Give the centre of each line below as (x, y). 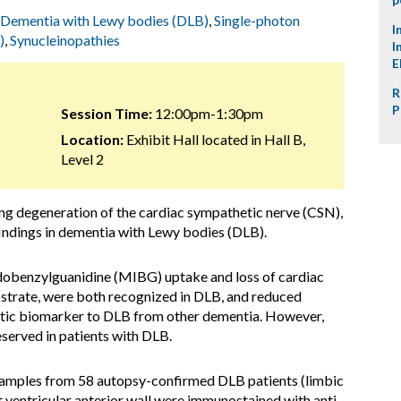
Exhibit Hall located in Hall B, (214, 139)
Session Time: (106, 113)
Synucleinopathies (65, 40)
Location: (92, 139)
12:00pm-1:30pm (207, 113)
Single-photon (257, 20)
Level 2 (82, 159)
